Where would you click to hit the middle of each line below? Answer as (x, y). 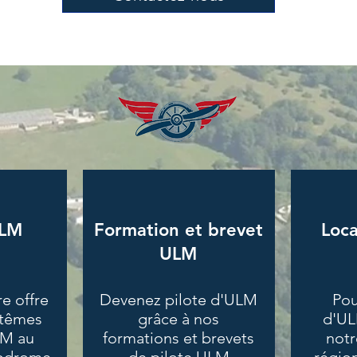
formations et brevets (178, 338)
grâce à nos (178, 319)
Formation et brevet (178, 230)
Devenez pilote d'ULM (178, 300)
